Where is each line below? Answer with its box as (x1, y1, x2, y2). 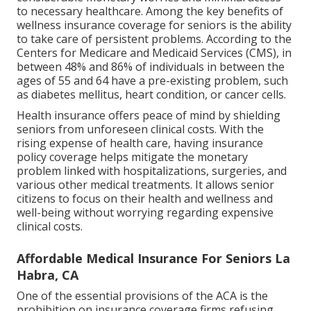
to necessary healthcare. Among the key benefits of (17, 3, 283, 19)
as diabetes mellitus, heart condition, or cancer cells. (17, 86, 286, 102)
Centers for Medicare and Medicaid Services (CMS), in (17, 44, 292, 60)
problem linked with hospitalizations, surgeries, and (17, 162, 287, 178)
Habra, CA (17, 266, 78, 283)
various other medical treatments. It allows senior (17, 176, 274, 192)
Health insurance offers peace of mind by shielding (17, 107, 280, 123)
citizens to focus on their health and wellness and (17, 190, 273, 206)
